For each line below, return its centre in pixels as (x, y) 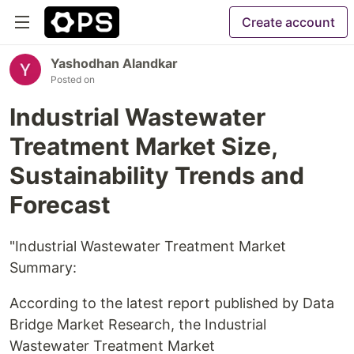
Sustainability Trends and (157, 175)
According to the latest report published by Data (172, 303)
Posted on (73, 79)
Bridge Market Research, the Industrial (138, 324)
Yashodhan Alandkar (114, 63)
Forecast (60, 205)
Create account (288, 22)
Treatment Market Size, (143, 146)
